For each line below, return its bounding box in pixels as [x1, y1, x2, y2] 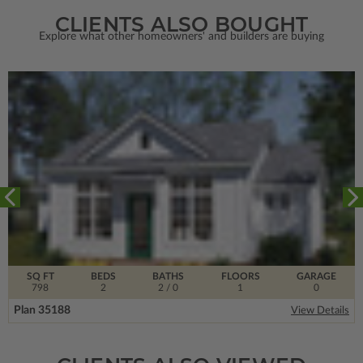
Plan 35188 [14, 304, 70, 316]
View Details [291, 305, 349, 316]
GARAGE [297, 271, 337, 281]
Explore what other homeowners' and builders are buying [39, 30, 324, 42]
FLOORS [220, 271, 260, 281]
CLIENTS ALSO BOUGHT [54, 11, 309, 36]
